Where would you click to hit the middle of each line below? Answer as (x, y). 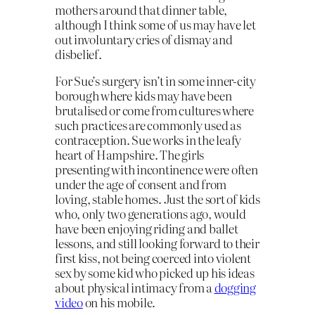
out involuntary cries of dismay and (144, 39)
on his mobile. (119, 302)
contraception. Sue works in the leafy (148, 140)
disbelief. (78, 54)
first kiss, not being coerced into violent (153, 258)
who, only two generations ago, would (150, 214)
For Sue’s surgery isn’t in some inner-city (155, 81)
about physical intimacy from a (135, 288)
